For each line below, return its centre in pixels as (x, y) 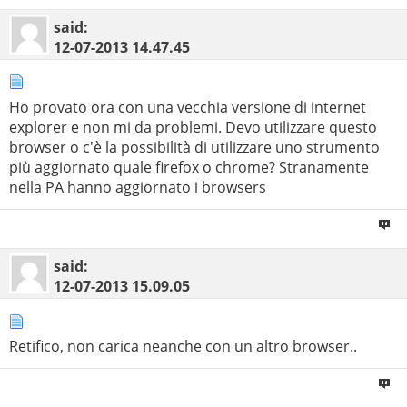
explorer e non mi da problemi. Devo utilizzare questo (193, 127)
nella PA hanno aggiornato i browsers (138, 187)
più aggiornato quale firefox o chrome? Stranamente (189, 167)
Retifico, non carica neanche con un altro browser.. (183, 347)
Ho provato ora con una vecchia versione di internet (188, 107)
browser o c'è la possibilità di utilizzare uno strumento (194, 147)
